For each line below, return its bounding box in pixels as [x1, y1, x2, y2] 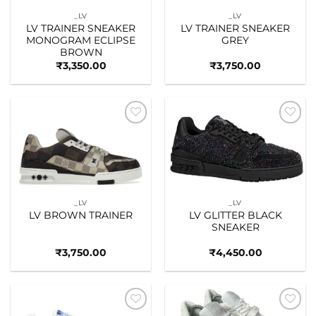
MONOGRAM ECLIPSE [26, 34, 135, 46]
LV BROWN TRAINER [29, 209, 133, 221]
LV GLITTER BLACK [188, 209, 282, 221]
